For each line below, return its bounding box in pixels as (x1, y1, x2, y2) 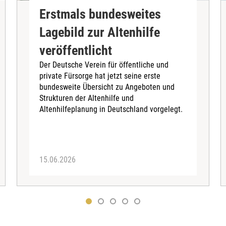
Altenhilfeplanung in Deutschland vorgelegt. (39, 104, 183, 115)
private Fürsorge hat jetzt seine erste (39, 71, 161, 81)
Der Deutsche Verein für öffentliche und (39, 60, 169, 70)
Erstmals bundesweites (39, 7, 161, 22)
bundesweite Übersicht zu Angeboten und (39, 82, 175, 92)
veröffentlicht (39, 43, 112, 59)
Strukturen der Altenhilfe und (39, 93, 134, 103)
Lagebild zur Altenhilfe (39, 25, 160, 40)
